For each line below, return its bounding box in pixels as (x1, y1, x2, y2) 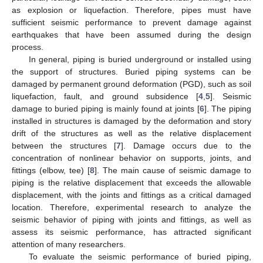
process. (12, 42, 43, 52)
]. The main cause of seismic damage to (95, 165, 251, 175)
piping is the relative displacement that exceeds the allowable (12, 177, 251, 187)
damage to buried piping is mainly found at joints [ (12, 103, 200, 113)
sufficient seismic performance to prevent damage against (12, 17, 251, 27)
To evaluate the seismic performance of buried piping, (28, 251, 251, 261)
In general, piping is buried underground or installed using (28, 54, 251, 64)
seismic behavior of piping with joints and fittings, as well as (12, 214, 251, 224)
